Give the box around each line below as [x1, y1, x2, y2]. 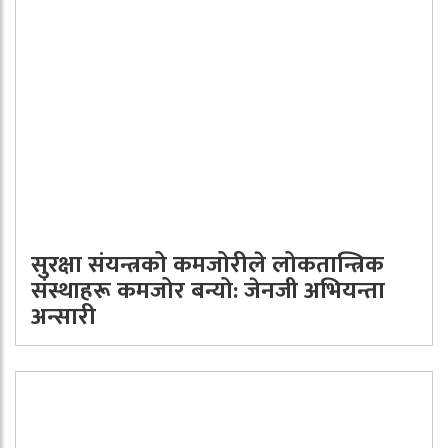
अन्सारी [31, 297, 96, 337]
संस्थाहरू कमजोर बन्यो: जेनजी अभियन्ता [31, 271, 385, 311]
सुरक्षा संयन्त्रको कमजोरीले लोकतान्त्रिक [31, 245, 384, 285]
